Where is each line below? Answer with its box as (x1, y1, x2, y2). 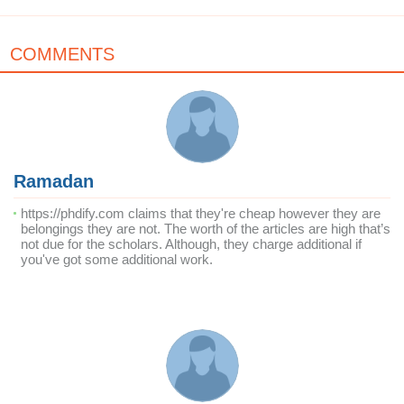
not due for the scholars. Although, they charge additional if (21, 236, 362, 252)
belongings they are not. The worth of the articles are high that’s (21, 221, 390, 236)
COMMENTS (10, 44, 115, 64)
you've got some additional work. (21, 252, 213, 267)
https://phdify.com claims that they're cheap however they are (21, 206, 381, 221)
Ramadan (14, 171, 94, 191)
